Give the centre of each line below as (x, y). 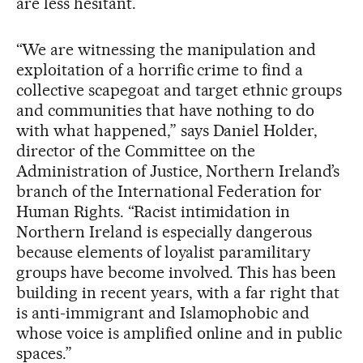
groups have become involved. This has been (177, 272)
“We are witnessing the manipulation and (167, 49)
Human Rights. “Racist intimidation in (154, 211)
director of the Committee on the (136, 150)
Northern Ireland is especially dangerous (164, 231)
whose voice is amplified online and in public (179, 333)
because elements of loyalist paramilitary (164, 252)
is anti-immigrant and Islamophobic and (163, 312)
